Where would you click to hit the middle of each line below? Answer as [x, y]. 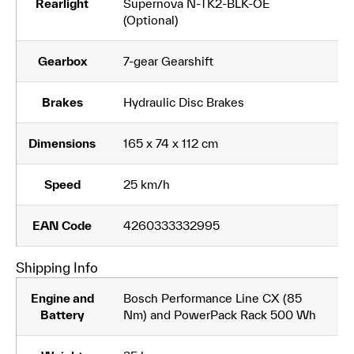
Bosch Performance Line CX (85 [213, 298]
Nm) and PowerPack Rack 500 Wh [220, 315]
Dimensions [62, 143]
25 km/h [147, 185]
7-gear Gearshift [168, 61]
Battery [62, 315]
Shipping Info [57, 268]
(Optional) [151, 20]
